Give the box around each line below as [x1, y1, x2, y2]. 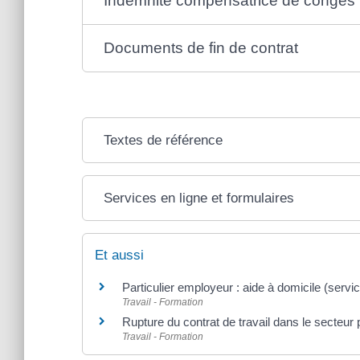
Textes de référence [104, 132, 223, 148]
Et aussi [95, 247, 144, 263]
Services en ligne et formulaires [104, 190, 295, 206]
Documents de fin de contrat [104, 39, 299, 56]
